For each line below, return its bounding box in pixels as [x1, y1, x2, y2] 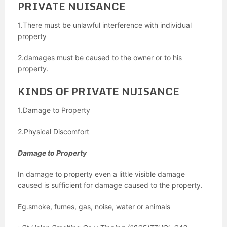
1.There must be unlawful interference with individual [17, 21, 192, 29]
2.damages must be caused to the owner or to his [17, 53, 182, 62]
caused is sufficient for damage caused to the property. [17, 181, 203, 190]
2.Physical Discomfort [17, 127, 89, 136]
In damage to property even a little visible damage [17, 170, 185, 178]
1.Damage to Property [17, 106, 90, 115]
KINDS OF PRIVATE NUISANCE [17, 83, 179, 100]
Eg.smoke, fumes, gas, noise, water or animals [17, 202, 170, 211]
